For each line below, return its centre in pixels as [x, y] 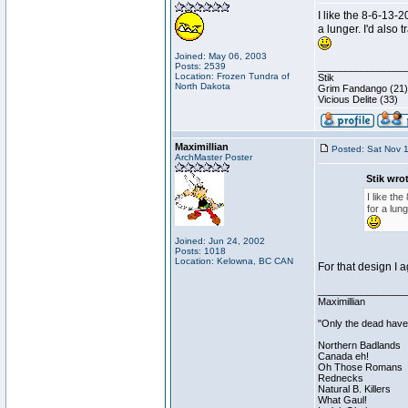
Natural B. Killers [354, 389]
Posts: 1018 [200, 251]
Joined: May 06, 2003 [221, 56]
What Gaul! [342, 400]
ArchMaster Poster [214, 157]
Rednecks [341, 378]
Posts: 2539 [200, 66]
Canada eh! [343, 356]
